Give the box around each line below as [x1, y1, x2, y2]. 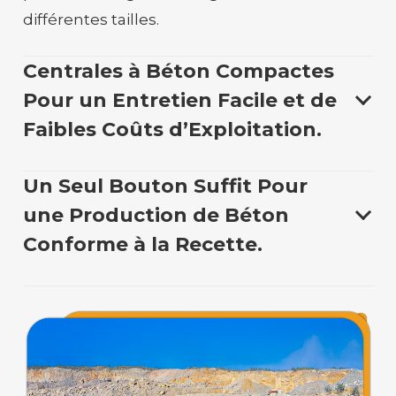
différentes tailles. [22, 11, 159, 29]
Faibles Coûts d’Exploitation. [22, 117, 322, 141]
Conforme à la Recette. [22, 232, 263, 256]
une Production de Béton [22, 202, 289, 227]
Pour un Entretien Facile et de [22, 88, 337, 112]
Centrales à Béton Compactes [22, 58, 334, 83]
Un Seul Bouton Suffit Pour [22, 173, 308, 198]
